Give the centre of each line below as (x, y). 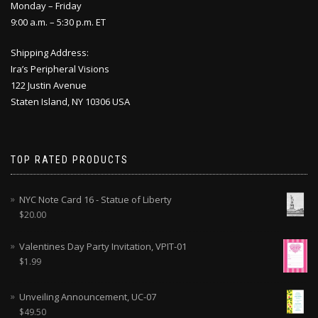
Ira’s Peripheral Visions (60, 68)
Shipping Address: (50, 52)
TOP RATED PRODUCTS (70, 159)
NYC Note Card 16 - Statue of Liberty (95, 199)
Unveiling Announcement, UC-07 (88, 297)
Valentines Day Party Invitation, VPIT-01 (103, 246)
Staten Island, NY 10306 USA (70, 101)
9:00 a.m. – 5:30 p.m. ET (58, 22)
